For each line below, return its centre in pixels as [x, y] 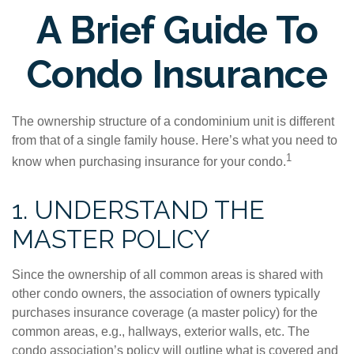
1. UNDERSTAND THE [138, 210]
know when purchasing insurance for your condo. [149, 162]
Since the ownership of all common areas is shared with [168, 275]
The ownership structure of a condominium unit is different [173, 121]
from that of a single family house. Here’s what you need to [175, 140]
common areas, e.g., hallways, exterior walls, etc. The [161, 332]
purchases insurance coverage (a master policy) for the [165, 313]
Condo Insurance [177, 74]
